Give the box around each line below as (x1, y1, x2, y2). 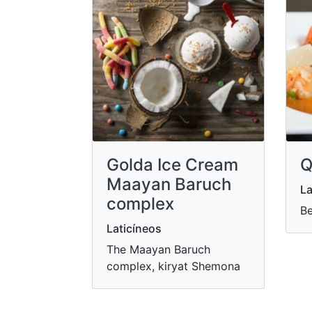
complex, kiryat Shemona (107, 258, 240, 273)
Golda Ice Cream (107, 154, 238, 175)
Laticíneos (107, 221, 162, 235)
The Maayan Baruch (107, 242, 210, 256)
